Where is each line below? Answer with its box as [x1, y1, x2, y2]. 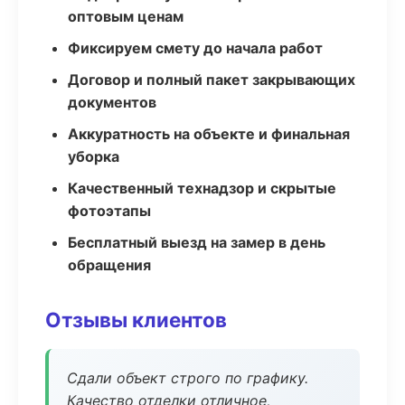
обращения [68, 256, 151, 274]
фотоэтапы [68, 202, 151, 220]
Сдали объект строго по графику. [67, 369, 308, 387]
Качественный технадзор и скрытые [68, 179, 336, 197]
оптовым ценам [68, 7, 184, 25]
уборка [68, 147, 119, 165]
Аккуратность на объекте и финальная [68, 125, 350, 143]
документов [68, 93, 156, 111]
